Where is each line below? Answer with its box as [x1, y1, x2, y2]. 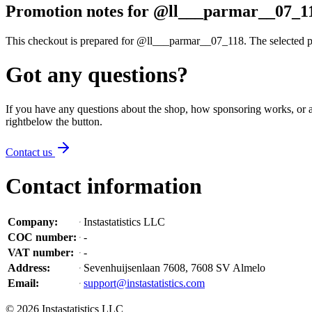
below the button [26, 115, 100, 127]
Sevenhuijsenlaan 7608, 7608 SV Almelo [84, 262, 265, 274]
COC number [8, 231, 73, 244]
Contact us [6, 146, 55, 158]
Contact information [6, 173, 202, 198]
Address [8, 262, 47, 274]
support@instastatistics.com [84, 277, 205, 290]
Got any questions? [6, 62, 188, 88]
